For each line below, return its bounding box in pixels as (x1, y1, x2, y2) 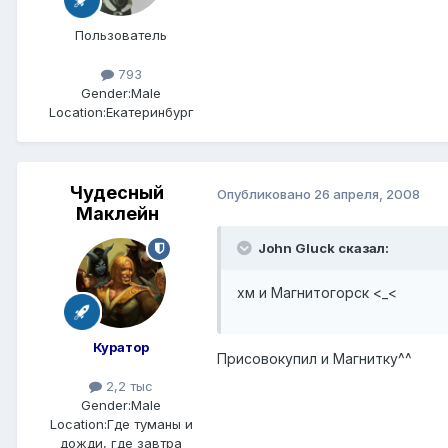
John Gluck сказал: (255, 240, 389, 257)
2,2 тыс (102, 378, 153, 394)
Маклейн (75, 202, 159, 224)
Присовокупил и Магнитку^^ (217, 350, 412, 368)
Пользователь (75, 26, 167, 43)
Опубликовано (217, 185, 314, 202)
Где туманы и (106, 416, 193, 433)
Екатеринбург (105, 103, 194, 120)
